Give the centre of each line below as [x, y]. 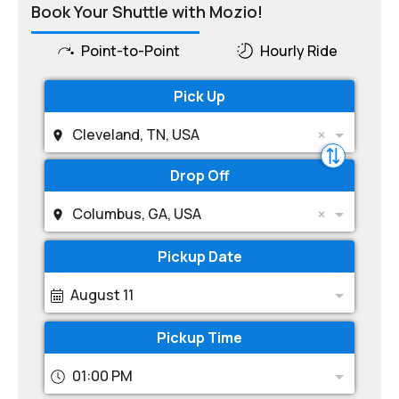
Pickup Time [199, 338]
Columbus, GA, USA [137, 214]
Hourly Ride [299, 51]
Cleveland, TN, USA [136, 134]
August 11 [102, 295]
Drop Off [199, 175]
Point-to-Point [130, 51]
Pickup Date [199, 256]
